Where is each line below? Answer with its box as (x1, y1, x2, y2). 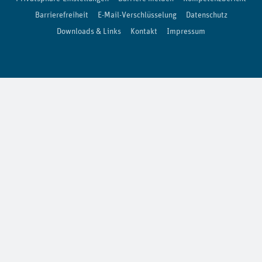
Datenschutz (185, 9, 227, 20)
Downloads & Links (57, 25, 121, 36)
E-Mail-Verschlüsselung (97, 9, 177, 20)
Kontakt (130, 25, 157, 36)
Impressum (167, 25, 205, 36)
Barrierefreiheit (35, 9, 88, 20)
